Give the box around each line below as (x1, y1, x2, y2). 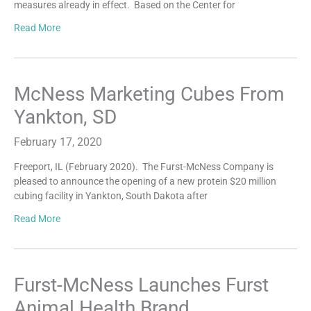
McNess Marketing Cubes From (14, 82, 285, 106)
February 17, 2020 (14, 135, 102, 149)
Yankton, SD (14, 105, 117, 128)
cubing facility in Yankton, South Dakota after (14, 190, 208, 201)
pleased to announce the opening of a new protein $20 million (14, 175, 276, 187)
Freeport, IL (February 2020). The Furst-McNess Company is (14, 160, 274, 172)
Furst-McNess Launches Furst (14, 273, 269, 296)
